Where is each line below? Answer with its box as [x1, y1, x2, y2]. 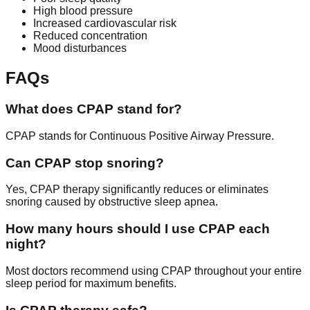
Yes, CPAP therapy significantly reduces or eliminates [6, 183, 268, 196]
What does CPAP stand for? [6, 102, 182, 117]
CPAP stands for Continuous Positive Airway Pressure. [6, 129, 274, 142]
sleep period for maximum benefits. [6, 277, 176, 289]
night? [6, 237, 46, 252]
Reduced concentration [33, 30, 147, 42]
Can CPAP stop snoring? [6, 155, 164, 170]
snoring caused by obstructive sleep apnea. [6, 196, 218, 208]
